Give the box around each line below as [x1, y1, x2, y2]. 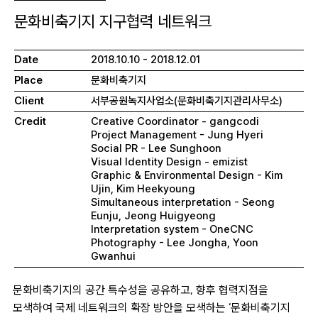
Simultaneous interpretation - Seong [91, 196, 275, 209]
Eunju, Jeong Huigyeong [91, 209, 216, 223]
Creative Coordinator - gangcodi [91, 115, 259, 128]
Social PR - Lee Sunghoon [91, 142, 221, 155]
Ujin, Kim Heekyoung [91, 182, 195, 196]
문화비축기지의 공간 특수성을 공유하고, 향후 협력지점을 [13, 285, 268, 297]
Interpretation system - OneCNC [91, 223, 253, 236]
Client [14, 94, 44, 108]
